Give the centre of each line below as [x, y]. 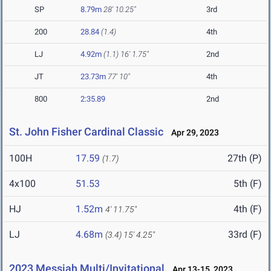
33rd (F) [245, 235]
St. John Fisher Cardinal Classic [86, 132]
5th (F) [248, 184]
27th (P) [245, 158]
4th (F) [248, 209]
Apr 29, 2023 [192, 133]
